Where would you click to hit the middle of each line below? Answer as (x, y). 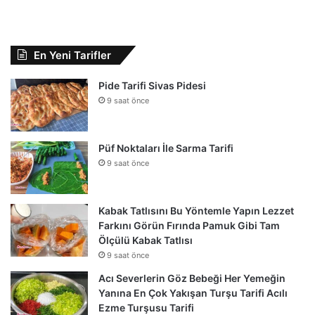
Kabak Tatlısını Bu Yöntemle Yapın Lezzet (196, 210)
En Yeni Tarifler (72, 55)
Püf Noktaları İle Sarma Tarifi (166, 148)
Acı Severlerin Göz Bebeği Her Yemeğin (192, 278)
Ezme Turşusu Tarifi (146, 307)
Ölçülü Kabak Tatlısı (146, 240)
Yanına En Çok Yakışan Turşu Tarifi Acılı (193, 292)
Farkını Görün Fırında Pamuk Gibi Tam (189, 225)
